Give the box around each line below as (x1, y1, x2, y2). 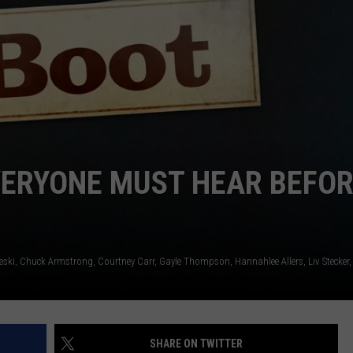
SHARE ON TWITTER (150, 337, 243, 351)
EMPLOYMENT (159, 26, 226, 39)
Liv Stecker (308, 255, 349, 268)
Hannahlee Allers (235, 255, 303, 268)
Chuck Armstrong (20, 255, 93, 268)
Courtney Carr (98, 255, 154, 268)
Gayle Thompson (159, 255, 230, 268)
